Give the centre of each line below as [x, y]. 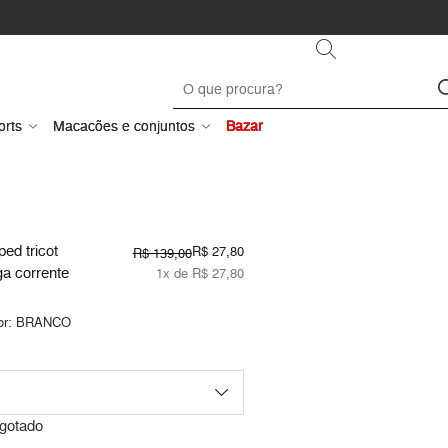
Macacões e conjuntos [124, 126]
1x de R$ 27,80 [199, 273]
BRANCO [43, 322]
